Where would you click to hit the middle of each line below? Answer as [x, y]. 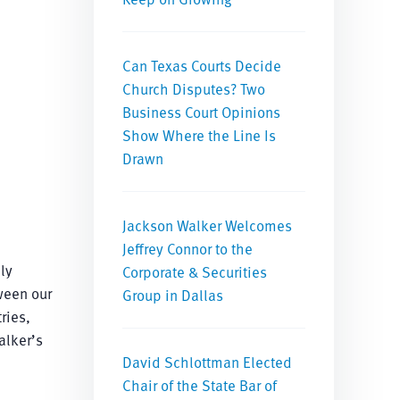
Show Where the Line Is [200, 135]
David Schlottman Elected [208, 362]
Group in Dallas [173, 295]
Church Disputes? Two [194, 88]
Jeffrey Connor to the [188, 248]
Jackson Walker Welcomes [208, 225]
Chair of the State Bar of [200, 385]
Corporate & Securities [195, 271]
